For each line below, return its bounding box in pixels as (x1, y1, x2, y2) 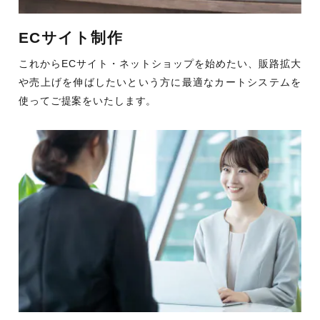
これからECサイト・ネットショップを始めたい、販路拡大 (19, 57, 301, 69)
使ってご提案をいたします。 (19, 94, 157, 106)
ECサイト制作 (19, 29, 123, 46)
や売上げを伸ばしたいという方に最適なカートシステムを (19, 76, 301, 88)
